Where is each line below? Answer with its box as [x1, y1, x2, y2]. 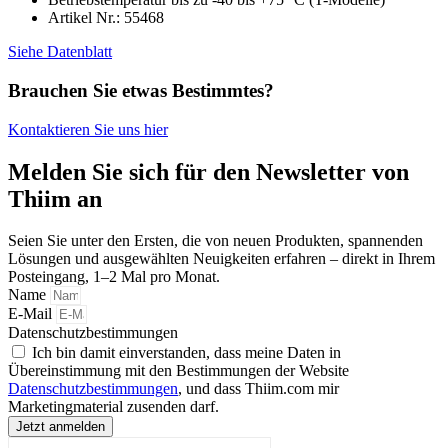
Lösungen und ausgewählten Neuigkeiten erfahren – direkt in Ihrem [8, 250, 435, 268]
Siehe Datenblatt [8, 43, 112, 61]
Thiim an [8, 185, 102, 212]
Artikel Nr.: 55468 [48, 9, 164, 27]
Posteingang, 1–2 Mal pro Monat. [8, 268, 220, 286]
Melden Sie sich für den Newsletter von [8, 158, 409, 185]
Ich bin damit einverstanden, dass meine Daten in [32, 344, 341, 362]
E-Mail [8, 305, 56, 323]
